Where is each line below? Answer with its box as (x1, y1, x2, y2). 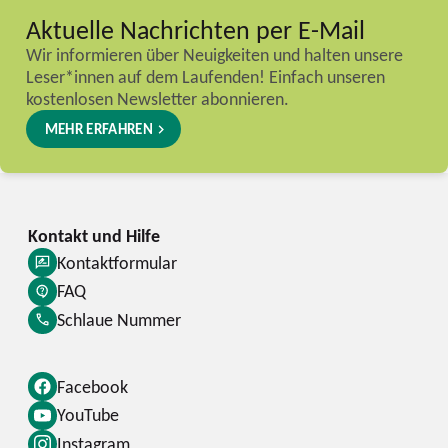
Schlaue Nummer (56, 307, 181, 331)
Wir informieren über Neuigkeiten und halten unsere (25, 42, 403, 66)
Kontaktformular (56, 250, 177, 274)
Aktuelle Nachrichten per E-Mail (25, 12, 365, 46)
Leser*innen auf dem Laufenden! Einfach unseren (25, 64, 385, 88)
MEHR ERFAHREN (44, 119, 153, 139)
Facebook (56, 374, 128, 398)
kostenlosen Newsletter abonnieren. (25, 86, 289, 110)
